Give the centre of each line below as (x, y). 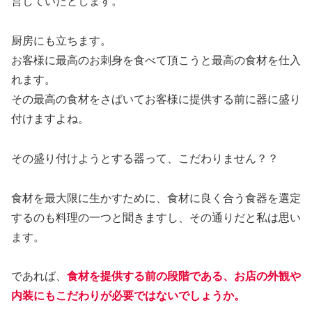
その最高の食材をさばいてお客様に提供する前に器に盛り (156, 100)
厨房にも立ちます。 (61, 41)
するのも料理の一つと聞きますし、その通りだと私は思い (156, 217)
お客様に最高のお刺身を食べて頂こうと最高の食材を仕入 (156, 61)
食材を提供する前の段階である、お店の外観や (184, 276)
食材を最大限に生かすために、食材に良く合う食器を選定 (156, 198)
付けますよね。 (50, 119)
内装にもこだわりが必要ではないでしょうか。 (128, 296)
